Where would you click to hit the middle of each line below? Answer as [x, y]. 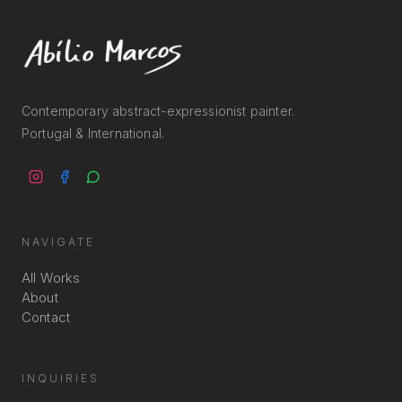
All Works [51, 277]
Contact [46, 317]
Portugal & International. [93, 133]
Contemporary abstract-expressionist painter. [158, 110]
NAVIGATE [58, 241]
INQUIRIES [61, 378]
